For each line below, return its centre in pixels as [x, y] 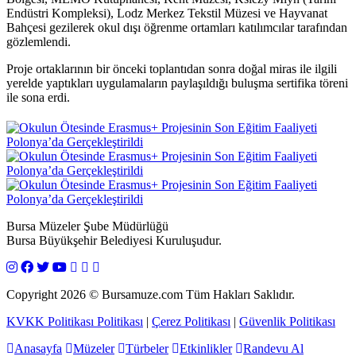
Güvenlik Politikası [287, 321]
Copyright [33, 294]
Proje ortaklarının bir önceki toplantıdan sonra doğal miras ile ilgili [172, 68]
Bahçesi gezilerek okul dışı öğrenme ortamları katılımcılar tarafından [177, 27]
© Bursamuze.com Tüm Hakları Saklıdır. [190, 294]
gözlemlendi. [39, 41]
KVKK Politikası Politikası [75, 321]
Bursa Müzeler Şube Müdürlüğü [87, 226]
